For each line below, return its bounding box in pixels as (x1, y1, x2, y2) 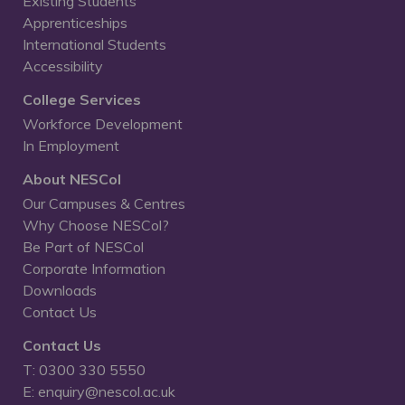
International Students (23, 35, 166, 54)
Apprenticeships (23, 14, 127, 33)
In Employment (23, 137, 119, 155)
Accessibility (23, 57, 103, 76)
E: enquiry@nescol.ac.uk (23, 382, 175, 401)
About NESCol (23, 170, 121, 189)
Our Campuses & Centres (23, 194, 185, 213)
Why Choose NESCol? (23, 216, 169, 235)
